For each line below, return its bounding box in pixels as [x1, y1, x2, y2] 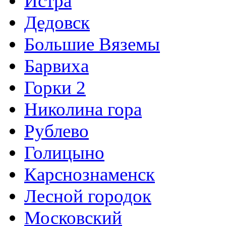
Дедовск [24, 12, 90, 33]
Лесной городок [24, 186, 151, 207]
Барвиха [24, 55, 89, 77]
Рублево [24, 121, 89, 142]
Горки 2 [24, 77, 86, 98]
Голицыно [24, 142, 104, 163]
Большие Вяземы [24, 34, 160, 55]
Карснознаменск [24, 164, 155, 185]
